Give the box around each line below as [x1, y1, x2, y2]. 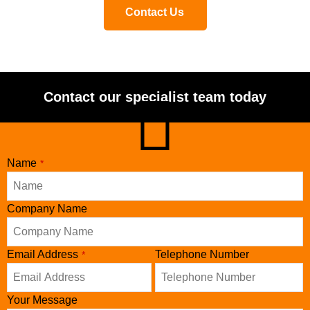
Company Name [7, 203, 87, 215]
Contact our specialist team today [44, 89, 266, 104]
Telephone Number [155, 248, 249, 260]
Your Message [7, 294, 77, 306]
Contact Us [125, 6, 185, 18]
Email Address [7, 248, 78, 260]
